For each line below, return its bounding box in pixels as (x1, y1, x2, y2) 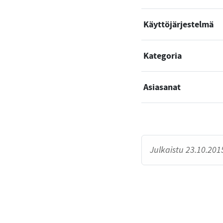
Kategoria (143, 50, 182, 61)
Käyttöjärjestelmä (143, 18, 214, 30)
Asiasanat (143, 81, 181, 93)
